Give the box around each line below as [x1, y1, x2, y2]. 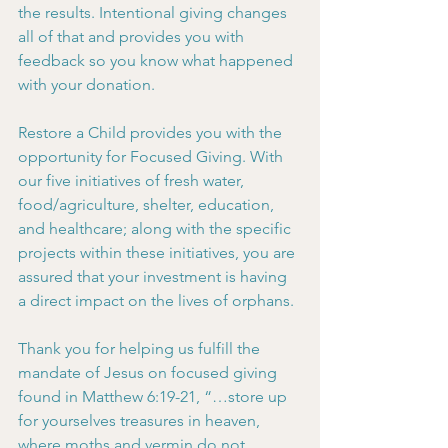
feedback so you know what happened [18, 51, 297, 70]
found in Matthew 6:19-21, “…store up [18, 387, 291, 406]
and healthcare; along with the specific [18, 219, 295, 238]
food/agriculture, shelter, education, [18, 195, 278, 214]
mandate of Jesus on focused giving [18, 363, 281, 382]
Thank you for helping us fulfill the [18, 339, 264, 358]
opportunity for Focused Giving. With [18, 147, 287, 166]
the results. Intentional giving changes [18, 3, 291, 22]
